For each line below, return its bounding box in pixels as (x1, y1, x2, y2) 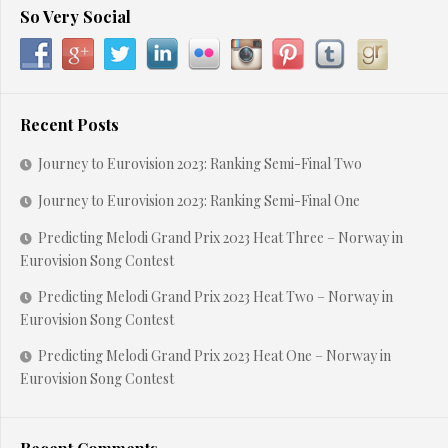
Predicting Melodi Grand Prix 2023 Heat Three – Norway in (38, 228, 403, 248)
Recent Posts (20, 114, 119, 136)
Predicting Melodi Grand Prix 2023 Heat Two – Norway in (38, 287, 393, 307)
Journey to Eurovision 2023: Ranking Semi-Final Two (38, 154, 362, 174)
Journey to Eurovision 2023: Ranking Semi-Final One (38, 191, 360, 211)
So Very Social (20, 6, 131, 28)
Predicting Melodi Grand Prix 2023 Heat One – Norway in (38, 346, 391, 366)
